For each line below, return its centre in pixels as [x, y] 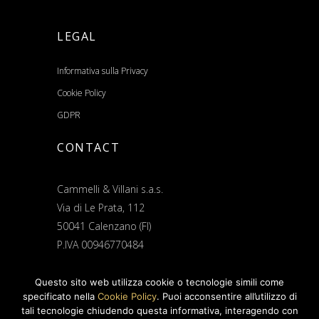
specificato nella [60, 296]
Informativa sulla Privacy [103, 71]
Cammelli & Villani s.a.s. [110, 189]
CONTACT [89, 147]
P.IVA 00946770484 [100, 245]
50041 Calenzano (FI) [104, 226]
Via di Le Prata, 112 [101, 208]
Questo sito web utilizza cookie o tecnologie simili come [159, 282]
